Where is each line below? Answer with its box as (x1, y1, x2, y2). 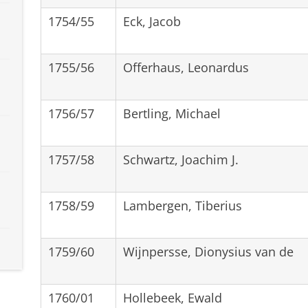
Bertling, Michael (122, 104, 221, 122)
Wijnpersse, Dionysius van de (122, 243, 294, 260)
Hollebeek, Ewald (122, 289, 222, 306)
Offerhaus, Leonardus (122, 58, 249, 76)
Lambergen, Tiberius (122, 197, 242, 214)
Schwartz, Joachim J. (122, 151, 239, 168)
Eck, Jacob (122, 12, 181, 30)
